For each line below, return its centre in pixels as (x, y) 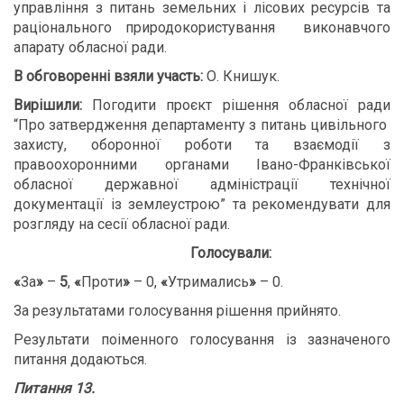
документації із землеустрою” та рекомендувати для (202, 204)
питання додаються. (80, 359)
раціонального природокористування (151, 28)
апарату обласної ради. (90, 47)
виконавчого (347, 28)
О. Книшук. (241, 76)
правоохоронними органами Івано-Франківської (202, 165)
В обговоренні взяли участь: (108, 76)
